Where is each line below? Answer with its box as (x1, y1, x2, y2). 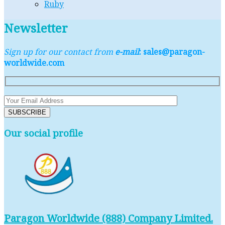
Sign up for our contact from (4, 46, 115, 57)
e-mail (115, 46, 139, 57)
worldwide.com (4, 57, 64, 68)
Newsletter (4, 20, 68, 37)
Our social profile (4, 127, 83, 140)
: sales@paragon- (139, 46, 205, 57)
